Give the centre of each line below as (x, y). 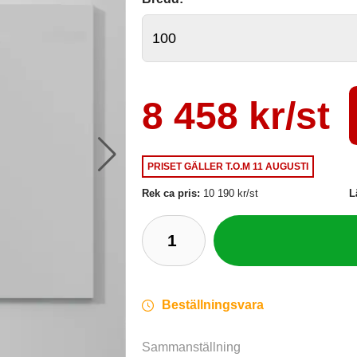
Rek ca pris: (173, 194)
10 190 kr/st (231, 194)
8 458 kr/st (236, 116)
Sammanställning (192, 347)
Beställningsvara (213, 305)
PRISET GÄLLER (187, 166)
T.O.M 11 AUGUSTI (267, 166)
